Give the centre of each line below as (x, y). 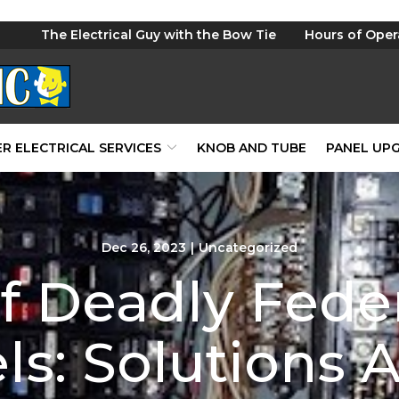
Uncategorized (248, 248)
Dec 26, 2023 (144, 248)
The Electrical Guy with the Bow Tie (159, 35)
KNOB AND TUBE (252, 148)
